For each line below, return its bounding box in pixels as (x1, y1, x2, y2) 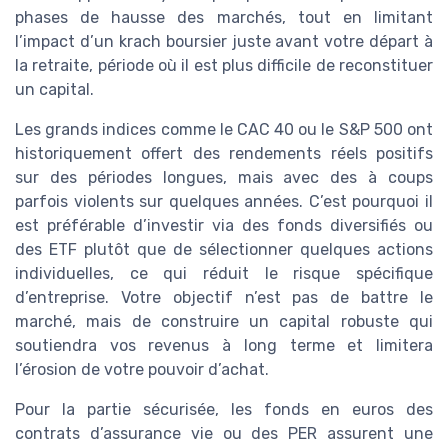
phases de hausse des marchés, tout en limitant (15, 8, 433, 28)
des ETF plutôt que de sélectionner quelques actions (15, 240, 433, 260)
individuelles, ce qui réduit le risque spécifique (15, 264, 433, 284)
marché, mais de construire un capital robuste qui (15, 312, 433, 332)
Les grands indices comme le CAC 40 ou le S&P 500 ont (15, 120, 433, 140)
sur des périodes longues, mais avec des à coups (15, 168, 433, 188)
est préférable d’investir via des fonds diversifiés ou (15, 216, 433, 236)
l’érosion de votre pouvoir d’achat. (15, 360, 269, 380)
